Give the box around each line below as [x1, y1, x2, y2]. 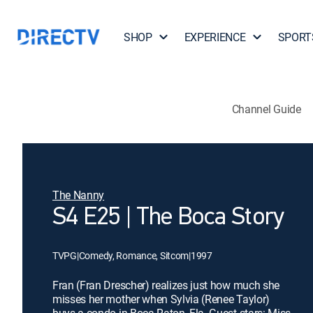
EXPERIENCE [184, 29, 246, 45]
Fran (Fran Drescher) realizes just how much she [52, 277, 279, 293]
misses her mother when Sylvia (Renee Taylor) [52, 291, 270, 307]
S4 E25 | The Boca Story [52, 205, 284, 231]
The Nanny [52, 187, 105, 203]
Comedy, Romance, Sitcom [78, 249, 189, 262]
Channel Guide [231, 101, 301, 117]
